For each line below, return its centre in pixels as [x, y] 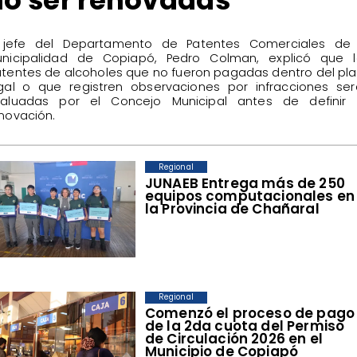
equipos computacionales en [250, 196]
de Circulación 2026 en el [233, 339]
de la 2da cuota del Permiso [245, 326]
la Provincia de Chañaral [232, 208]
